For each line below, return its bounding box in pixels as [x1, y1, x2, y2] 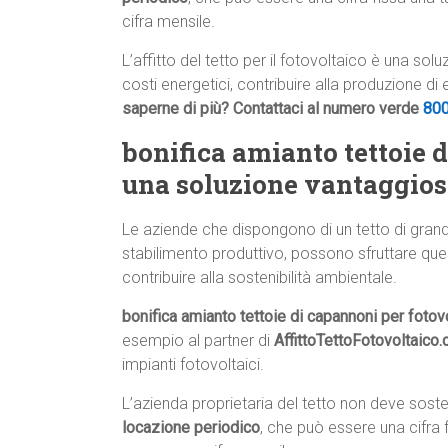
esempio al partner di [122, 331, 274, 351]
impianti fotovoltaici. [122, 355, 264, 375]
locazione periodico [122, 418, 260, 438]
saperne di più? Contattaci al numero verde [122, 99, 423, 119]
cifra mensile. [122, 12, 215, 32]
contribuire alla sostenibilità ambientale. [122, 268, 397, 288]
